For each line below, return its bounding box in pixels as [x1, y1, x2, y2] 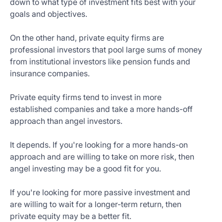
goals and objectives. [10, 9, 87, 19]
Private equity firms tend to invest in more [10, 92, 162, 102]
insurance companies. [10, 68, 90, 78]
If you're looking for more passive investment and [10, 187, 190, 197]
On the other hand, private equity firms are [10, 33, 164, 43]
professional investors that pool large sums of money [10, 45, 202, 55]
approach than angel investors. [10, 116, 122, 126]
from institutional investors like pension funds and [10, 56, 190, 66]
